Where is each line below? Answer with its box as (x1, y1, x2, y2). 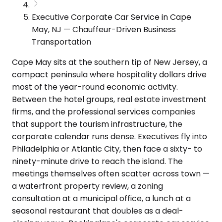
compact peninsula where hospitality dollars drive (12, 68, 207, 80)
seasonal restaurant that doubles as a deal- (12, 205, 183, 217)
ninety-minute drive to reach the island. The (12, 155, 183, 167)
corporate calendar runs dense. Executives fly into (12, 130, 207, 142)
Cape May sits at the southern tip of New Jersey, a (12, 56, 207, 68)
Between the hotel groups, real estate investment (12, 93, 207, 105)
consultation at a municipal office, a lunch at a (12, 192, 191, 204)
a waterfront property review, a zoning (12, 180, 163, 192)
